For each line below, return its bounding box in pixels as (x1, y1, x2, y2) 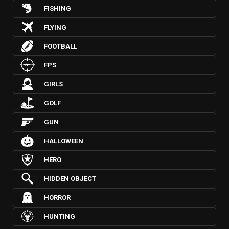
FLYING (44, 24, 66, 31)
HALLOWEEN (44, 137, 83, 145)
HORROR (44, 194, 71, 201)
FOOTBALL (44, 42, 77, 50)
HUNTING (44, 213, 75, 220)
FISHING (44, 5, 71, 12)
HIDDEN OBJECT (44, 175, 96, 182)
